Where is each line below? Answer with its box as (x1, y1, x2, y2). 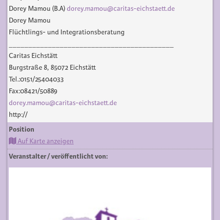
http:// (9, 110, 27, 119)
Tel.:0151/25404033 (9, 75, 64, 84)
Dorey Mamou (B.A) (9, 4, 67, 13)
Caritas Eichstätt (9, 52, 57, 60)
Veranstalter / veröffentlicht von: (9, 152, 108, 161)
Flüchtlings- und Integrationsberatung (9, 28, 125, 37)
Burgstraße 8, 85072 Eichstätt (9, 63, 96, 72)
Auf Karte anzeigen (16, 137, 74, 146)
